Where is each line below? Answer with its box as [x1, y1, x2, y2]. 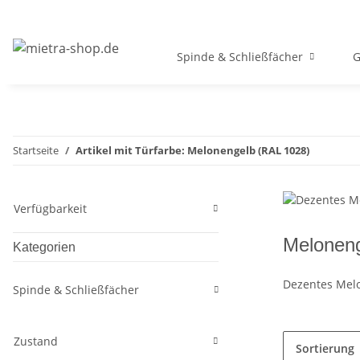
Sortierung [296, 341, 354, 357]
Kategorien [13, 240, 76, 255]
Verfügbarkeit [14, 201, 87, 217]
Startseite [13, 143, 59, 158]
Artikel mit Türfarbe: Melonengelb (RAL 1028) [76, 143, 309, 158]
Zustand [14, 333, 58, 350]
